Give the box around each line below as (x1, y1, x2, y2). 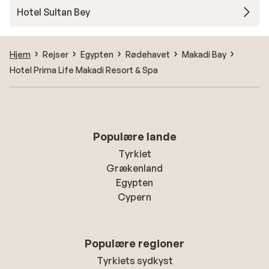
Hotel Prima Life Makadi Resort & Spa (10, 64, 158, 75)
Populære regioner (85, 237, 184, 250)
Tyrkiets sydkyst (96, 255, 173, 267)
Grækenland (106, 162, 163, 174)
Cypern (118, 191, 151, 203)
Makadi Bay (182, 49, 226, 59)
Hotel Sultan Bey (17, 6, 90, 18)
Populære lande (92, 130, 177, 143)
